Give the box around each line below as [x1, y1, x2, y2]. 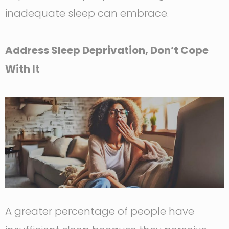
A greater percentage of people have [5, 203, 194, 218]
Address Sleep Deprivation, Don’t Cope [5, 43, 209, 58]
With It [5, 62, 42, 77]
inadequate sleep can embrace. [5, 6, 169, 21]
